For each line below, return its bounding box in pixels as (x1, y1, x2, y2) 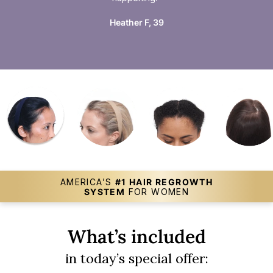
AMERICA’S (60, 176, 115, 187)
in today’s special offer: (65, 249, 208, 267)
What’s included (67, 224, 206, 248)
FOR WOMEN (125, 186, 190, 197)
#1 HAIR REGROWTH (115, 176, 213, 187)
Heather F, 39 (109, 16, 164, 27)
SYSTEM (83, 186, 126, 197)
